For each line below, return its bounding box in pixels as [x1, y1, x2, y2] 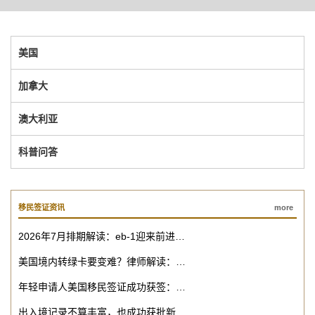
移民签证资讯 [18, 203, 65, 212]
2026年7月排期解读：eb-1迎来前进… [18, 231, 185, 243]
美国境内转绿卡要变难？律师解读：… [18, 256, 186, 268]
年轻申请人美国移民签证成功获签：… [18, 281, 186, 293]
